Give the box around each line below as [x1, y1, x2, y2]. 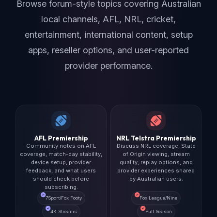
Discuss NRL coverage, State [116, 142, 196, 149]
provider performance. [64, 60, 153, 71]
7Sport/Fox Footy [45, 195, 82, 201]
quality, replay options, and [119, 158, 193, 166]
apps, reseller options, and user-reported [28, 45, 189, 55]
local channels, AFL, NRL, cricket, [41, 14, 176, 24]
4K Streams [50, 208, 77, 214]
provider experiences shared [117, 167, 195, 174]
